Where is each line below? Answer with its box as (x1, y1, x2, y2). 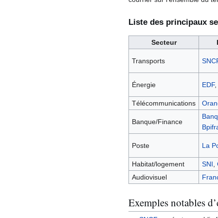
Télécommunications (131, 99, 196, 107)
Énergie (131, 80, 156, 89)
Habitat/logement (131, 160, 184, 168)
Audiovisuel (131, 173, 167, 181)
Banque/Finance (131, 117, 182, 126)
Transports (131, 56, 165, 65)
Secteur (151, 38, 177, 46)
